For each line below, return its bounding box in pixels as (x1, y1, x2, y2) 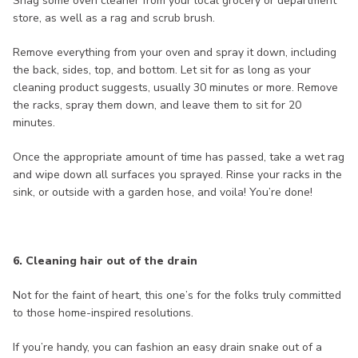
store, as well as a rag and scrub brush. (13, 10, 215, 26)
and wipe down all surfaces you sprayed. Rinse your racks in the (13, 167, 342, 183)
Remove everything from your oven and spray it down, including (13, 45, 336, 61)
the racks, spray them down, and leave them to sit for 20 (13, 97, 301, 113)
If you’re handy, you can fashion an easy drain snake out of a (13, 340, 322, 356)
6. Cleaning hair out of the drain (13, 253, 197, 269)
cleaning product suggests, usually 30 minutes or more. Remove (13, 80, 338, 96)
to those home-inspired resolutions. (13, 305, 193, 321)
